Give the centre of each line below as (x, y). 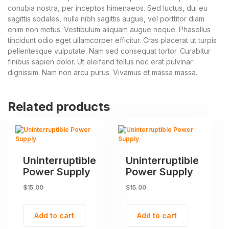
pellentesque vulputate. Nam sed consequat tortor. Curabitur (109, 51)
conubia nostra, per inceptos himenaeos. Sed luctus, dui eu (108, 8)
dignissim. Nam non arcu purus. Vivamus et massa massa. (102, 72)
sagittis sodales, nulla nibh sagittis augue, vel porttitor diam (106, 18)
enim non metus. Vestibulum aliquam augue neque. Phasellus (109, 29)
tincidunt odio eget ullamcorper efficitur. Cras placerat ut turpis (112, 40)
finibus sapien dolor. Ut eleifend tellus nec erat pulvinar (100, 61)
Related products (59, 106)
